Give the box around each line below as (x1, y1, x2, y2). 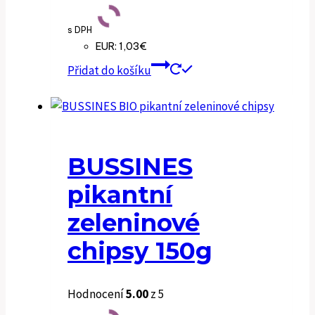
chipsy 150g (67, 236, 212, 266)
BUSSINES (67, 151, 193, 181)
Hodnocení (67, 285, 126, 302)
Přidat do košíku (67, 62, 151, 78)
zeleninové (67, 207, 200, 238)
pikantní (67, 179, 172, 210)
